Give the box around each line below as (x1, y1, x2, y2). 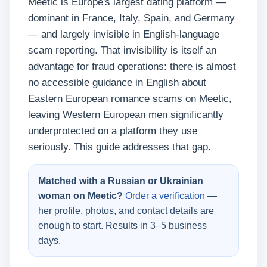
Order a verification (125, 191, 205, 201)
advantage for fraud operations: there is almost (28, 61, 236, 72)
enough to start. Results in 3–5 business (38, 221, 207, 231)
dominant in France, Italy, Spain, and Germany (28, 13, 235, 24)
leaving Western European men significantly (28, 109, 223, 120)
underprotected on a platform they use (28, 125, 197, 136)
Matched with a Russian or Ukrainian (38, 176, 203, 186)
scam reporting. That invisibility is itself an (28, 45, 216, 56)
